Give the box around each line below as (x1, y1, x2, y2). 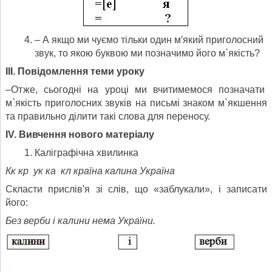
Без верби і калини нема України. (5, 215, 155, 226)
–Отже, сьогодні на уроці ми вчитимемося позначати (5, 84, 267, 95)
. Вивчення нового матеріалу (14, 129, 154, 140)
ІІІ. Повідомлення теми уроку (5, 66, 144, 76)
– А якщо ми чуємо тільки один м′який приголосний (35, 34, 263, 45)
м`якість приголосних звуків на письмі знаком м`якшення (5, 97, 267, 108)
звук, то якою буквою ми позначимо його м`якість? (35, 47, 260, 58)
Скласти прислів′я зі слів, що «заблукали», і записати (5, 183, 267, 194)
